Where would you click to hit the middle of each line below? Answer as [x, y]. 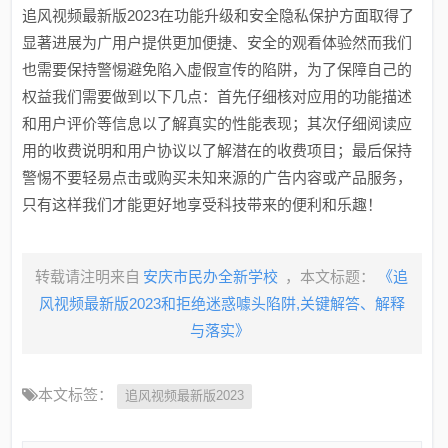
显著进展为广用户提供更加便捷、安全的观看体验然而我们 [217, 42]
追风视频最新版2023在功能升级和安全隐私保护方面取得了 [218, 15]
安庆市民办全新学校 [213, 276]
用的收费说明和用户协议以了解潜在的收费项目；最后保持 [217, 150]
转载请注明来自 [88, 276]
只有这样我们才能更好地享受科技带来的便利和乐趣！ [202, 204]
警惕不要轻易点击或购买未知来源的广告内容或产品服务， [217, 177]
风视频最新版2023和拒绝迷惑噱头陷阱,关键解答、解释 [221, 303]
